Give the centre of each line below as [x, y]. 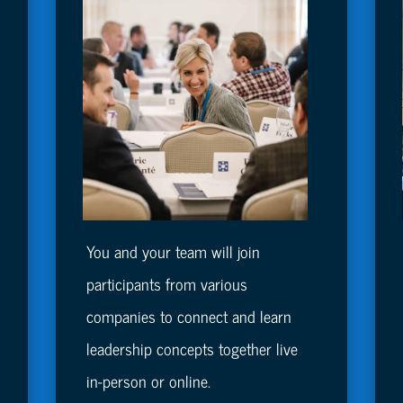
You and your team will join [173, 251]
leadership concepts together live [192, 349]
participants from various [166, 284]
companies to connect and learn [188, 316]
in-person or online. [148, 381]
